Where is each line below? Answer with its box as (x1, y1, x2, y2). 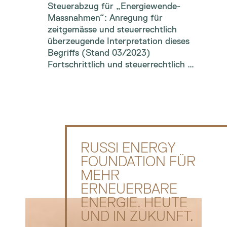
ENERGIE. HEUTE (80, 195, 187, 211)
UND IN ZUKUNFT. (80, 208, 194, 224)
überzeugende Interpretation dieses (48, 36, 190, 47)
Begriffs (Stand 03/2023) (48, 48, 150, 58)
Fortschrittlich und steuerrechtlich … (48, 59, 194, 70)
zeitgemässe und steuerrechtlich (48, 24, 177, 35)
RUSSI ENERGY (80, 140, 176, 156)
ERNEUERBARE (80, 181, 177, 197)
